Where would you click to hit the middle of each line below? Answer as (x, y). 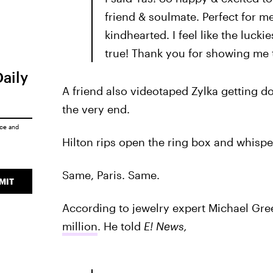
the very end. (96, 109)
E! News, (165, 226)
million (80, 226)
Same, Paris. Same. (111, 175)
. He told (120, 226)
